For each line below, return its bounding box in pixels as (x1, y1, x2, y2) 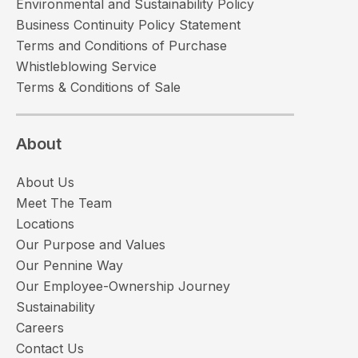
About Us (16, 173, 74, 190)
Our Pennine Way (16, 257, 123, 273)
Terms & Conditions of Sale (16, 78, 181, 95)
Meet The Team (16, 194, 112, 211)
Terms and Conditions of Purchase (16, 37, 227, 54)
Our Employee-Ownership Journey (16, 277, 230, 294)
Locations (16, 215, 74, 232)
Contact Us (16, 340, 84, 356)
